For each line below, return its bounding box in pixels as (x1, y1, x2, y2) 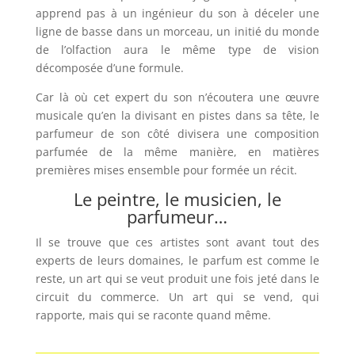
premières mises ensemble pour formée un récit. (35, 162, 297, 178)
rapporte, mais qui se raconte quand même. (35, 307, 271, 323)
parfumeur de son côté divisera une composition (35, 126, 320, 142)
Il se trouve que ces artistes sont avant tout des (35, 235, 320, 250)
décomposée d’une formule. (35, 60, 184, 76)
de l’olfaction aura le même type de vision (35, 42, 320, 58)
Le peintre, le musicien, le (73, 187, 281, 212)
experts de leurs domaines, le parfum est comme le (35, 253, 320, 269)
